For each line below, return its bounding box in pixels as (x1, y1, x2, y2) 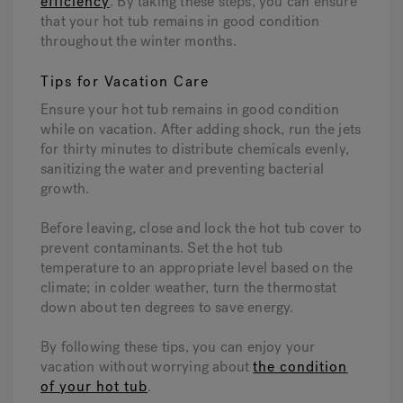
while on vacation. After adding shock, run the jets (40, 120, 362, 139)
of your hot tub (40, 377, 148, 396)
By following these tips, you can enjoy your (40, 337, 316, 356)
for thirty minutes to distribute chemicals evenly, (40, 139, 350, 158)
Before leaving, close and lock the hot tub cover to (40, 219, 363, 237)
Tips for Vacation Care (40, 72, 209, 91)
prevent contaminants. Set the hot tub (40, 238, 283, 257)
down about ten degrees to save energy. (40, 298, 294, 317)
